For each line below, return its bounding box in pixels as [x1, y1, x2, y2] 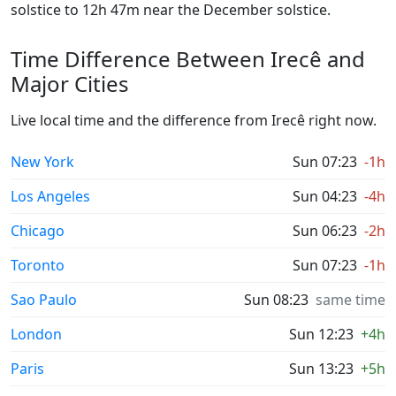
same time [316, 290, 385, 309]
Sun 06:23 [293, 221, 357, 240]
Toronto [11, 255, 65, 275]
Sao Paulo [11, 290, 77, 309]
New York [11, 152, 74, 171]
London [11, 324, 62, 344]
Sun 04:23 [293, 187, 357, 206]
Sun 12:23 [289, 324, 354, 344]
